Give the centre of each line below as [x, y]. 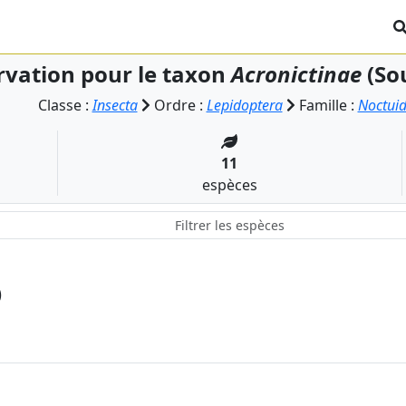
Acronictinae [296, 74]
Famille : [326, 105]
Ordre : [178, 105]
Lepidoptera [244, 105]
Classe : [65, 105]
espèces [229, 185]
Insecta [115, 105]
